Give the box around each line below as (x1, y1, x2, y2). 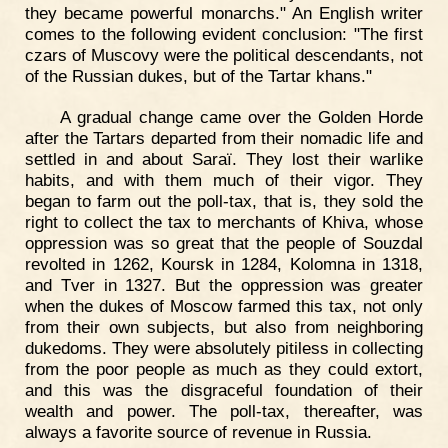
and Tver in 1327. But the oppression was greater (25, 275, 423, 296)
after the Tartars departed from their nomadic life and (25, 128, 423, 149)
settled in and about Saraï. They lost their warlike (25, 149, 423, 170)
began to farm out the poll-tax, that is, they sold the (25, 191, 423, 212)
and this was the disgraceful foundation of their (25, 380, 423, 401)
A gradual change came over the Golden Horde (59, 107, 423, 128)
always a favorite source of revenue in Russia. (25, 422, 372, 443)
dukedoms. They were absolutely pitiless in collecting (25, 338, 423, 359)
